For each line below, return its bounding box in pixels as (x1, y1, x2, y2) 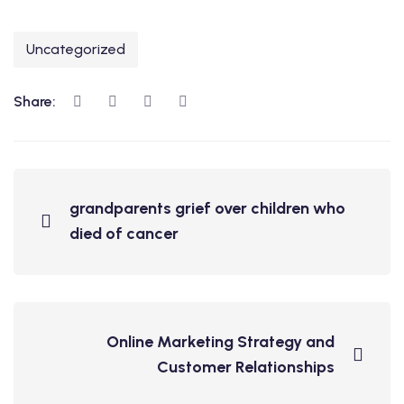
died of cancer (69, 224, 179, 243)
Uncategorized (26, 41, 125, 58)
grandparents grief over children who (69, 198, 345, 218)
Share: (14, 93, 60, 110)
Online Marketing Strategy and (106, 332, 335, 352)
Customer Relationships (157, 357, 335, 377)
